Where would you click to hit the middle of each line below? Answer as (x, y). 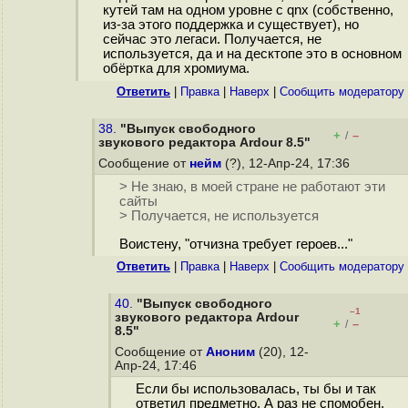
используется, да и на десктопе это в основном (252, 54)
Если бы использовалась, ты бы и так (255, 389)
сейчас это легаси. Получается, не (212, 40)
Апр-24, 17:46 (158, 366)
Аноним (230, 352)
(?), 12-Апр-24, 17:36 (287, 163)
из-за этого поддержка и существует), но (230, 25)
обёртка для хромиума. (176, 69)
